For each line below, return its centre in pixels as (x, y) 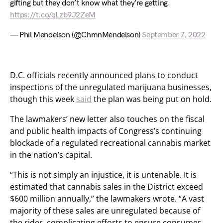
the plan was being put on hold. (152, 99)
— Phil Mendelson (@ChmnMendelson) (76, 35)
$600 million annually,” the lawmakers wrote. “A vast (107, 199)
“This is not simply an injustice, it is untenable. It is (103, 175)
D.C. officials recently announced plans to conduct (104, 75)
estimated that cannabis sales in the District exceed (107, 187)
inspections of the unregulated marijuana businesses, (111, 87)
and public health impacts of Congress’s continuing (106, 131)
